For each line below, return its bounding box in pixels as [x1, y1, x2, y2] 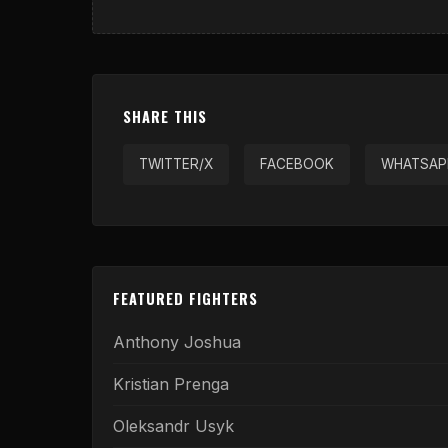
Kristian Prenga [113, 374, 229, 394]
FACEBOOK [260, 156, 334, 172]
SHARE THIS [123, 106, 207, 127]
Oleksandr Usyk [113, 416, 234, 436]
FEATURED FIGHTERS [113, 288, 258, 309]
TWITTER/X [139, 156, 213, 172]
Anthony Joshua [113, 332, 241, 352]
